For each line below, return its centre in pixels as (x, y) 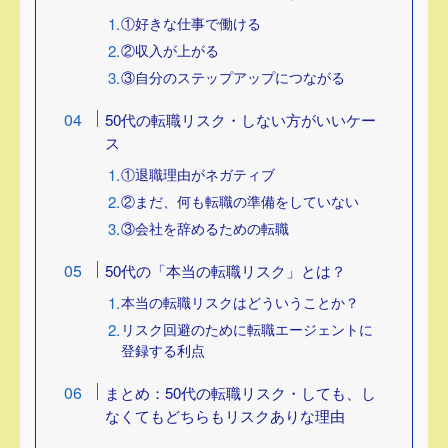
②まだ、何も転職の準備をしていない (240, 200)
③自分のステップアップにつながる (233, 76)
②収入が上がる (170, 49)
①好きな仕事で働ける (191, 22)
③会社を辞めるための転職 (205, 227)
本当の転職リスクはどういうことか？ (240, 301)
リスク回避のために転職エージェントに (247, 328)
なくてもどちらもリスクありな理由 (225, 415)
